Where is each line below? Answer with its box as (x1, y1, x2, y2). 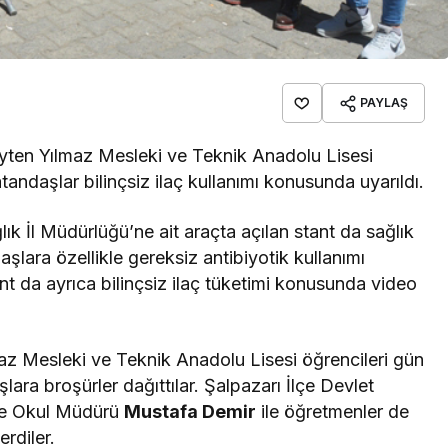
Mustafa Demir (124, 401, 257, 423)
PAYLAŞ (360, 95, 408, 111)
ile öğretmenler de (256, 401, 410, 423)
